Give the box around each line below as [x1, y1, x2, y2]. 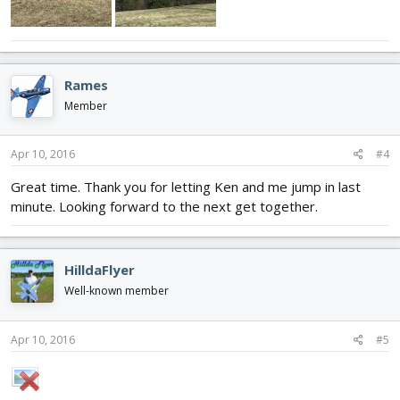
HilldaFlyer [64, 261, 135, 279]
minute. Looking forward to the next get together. [11, 197, 318, 216]
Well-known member [64, 283, 169, 299]
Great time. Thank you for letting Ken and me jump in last [11, 178, 361, 196]
